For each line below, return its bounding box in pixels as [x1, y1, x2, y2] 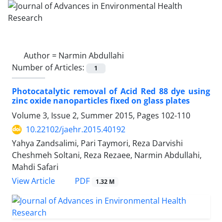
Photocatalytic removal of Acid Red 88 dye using [12, 86, 210, 97]
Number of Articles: [12, 62, 86, 73]
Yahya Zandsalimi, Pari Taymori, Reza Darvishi [12, 138, 183, 149]
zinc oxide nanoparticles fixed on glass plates [12, 95, 190, 107]
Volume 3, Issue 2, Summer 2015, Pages [12, 110, 161, 121]
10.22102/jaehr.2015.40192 [26, 124, 125, 135]
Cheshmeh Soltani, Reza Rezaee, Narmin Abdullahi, [12, 150, 202, 161]
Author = [24, 50, 58, 61]
